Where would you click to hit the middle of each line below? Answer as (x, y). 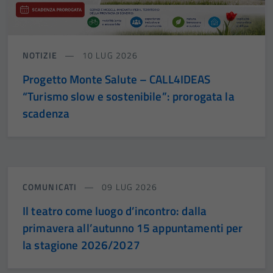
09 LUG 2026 (129, 187)
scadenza (46, 113)
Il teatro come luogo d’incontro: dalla (115, 211)
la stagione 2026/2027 (81, 245)
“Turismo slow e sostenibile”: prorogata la (129, 96)
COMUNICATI (51, 187)
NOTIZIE (41, 55)
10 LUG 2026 (109, 55)
